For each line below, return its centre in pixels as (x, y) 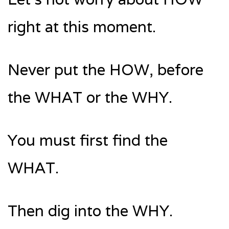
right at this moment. (82, 27)
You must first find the (88, 141)
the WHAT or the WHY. (90, 98)
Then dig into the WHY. (90, 211)
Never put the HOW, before (106, 70)
